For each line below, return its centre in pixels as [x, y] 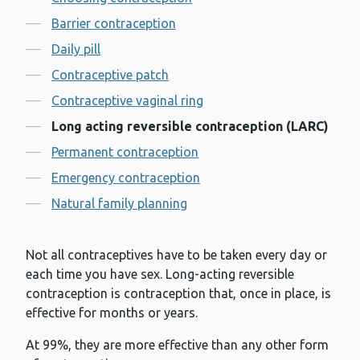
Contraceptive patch [110, 75]
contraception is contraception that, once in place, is [178, 294]
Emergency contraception [126, 178]
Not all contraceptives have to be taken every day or [176, 255]
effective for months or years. [112, 313]
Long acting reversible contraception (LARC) [190, 127]
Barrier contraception [114, 24]
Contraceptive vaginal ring [127, 101]
